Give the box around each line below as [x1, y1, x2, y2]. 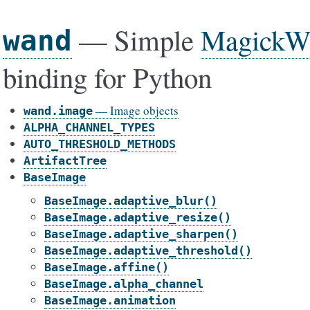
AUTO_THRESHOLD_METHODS [24, 137, 176, 151]
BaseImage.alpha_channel [44, 277, 203, 291]
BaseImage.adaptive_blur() [44, 194, 217, 208]
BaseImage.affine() [44, 260, 169, 274]
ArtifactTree [24, 154, 107, 167]
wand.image [24, 104, 93, 118]
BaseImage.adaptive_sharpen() [44, 227, 238, 241]
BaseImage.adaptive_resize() [44, 210, 231, 224]
